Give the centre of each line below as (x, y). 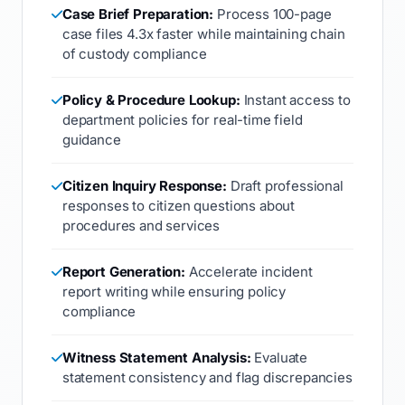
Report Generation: (123, 272)
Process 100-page (273, 14)
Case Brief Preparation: (138, 14)
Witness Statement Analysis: (156, 358)
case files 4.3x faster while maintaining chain (203, 34)
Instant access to (295, 100)
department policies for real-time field (182, 120)
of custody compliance (134, 54)
